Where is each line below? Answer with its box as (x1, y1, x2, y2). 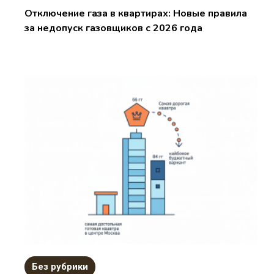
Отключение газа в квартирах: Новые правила (24, 6, 248, 20)
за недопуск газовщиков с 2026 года (24, 21, 203, 35)
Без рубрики (32, 261, 89, 272)
